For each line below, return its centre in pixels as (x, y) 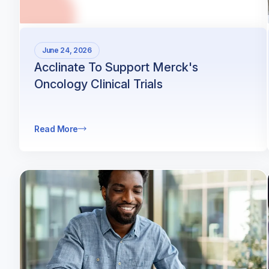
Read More (56, 128)
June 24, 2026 (67, 50)
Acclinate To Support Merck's (116, 67)
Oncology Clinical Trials (98, 84)
